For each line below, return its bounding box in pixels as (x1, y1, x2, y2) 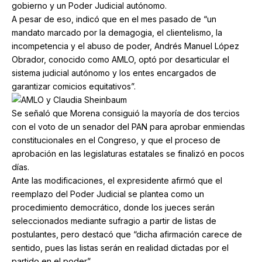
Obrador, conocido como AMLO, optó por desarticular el (12, 54, 229, 64)
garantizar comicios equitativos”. (12, 81, 136, 91)
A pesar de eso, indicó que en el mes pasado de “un (12, 13, 216, 24)
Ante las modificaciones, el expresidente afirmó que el (12, 175, 222, 185)
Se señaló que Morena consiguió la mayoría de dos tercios (12, 108, 240, 118)
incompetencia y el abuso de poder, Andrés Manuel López (12, 40, 239, 51)
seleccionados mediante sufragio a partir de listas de (12, 215, 216, 226)
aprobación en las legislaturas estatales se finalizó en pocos (12, 148, 244, 158)
